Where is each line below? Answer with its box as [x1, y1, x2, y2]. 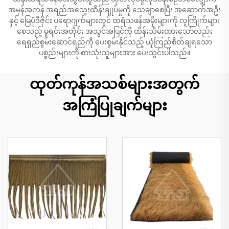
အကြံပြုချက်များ [62, 97, 167, 114]
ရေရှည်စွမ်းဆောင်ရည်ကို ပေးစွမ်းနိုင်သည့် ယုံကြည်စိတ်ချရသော [17, 37, 212, 46]
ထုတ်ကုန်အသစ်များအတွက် [30, 75, 199, 93]
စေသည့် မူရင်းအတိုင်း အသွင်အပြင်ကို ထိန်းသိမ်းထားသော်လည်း [16, 27, 213, 35]
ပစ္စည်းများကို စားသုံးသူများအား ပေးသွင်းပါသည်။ [39, 48, 190, 57]
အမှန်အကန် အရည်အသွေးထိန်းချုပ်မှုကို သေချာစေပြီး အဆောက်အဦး [8, 5, 221, 14]
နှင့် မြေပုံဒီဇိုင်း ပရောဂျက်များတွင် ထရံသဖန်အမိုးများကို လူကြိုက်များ [9, 16, 220, 25]
